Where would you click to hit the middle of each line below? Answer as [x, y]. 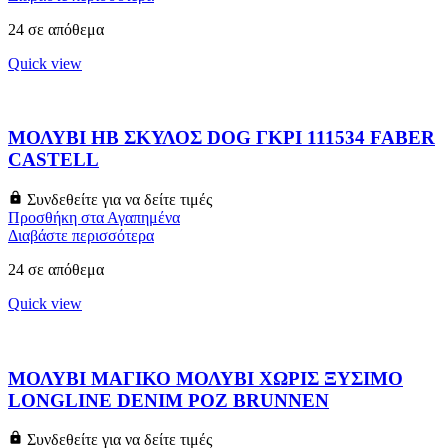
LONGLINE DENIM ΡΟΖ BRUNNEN [168, 400]
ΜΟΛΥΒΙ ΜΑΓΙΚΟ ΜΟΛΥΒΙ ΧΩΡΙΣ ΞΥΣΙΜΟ [205, 378]
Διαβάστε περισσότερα [81, 236]
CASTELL [53, 160]
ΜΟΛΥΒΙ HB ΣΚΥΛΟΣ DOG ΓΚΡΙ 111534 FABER [221, 138]
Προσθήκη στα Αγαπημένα [94, 218]
